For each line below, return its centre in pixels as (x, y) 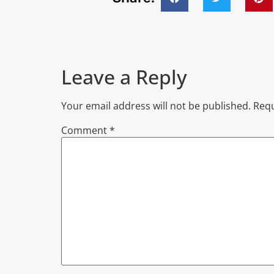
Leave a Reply (124, 77)
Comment (85, 131)
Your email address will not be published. (156, 106)
